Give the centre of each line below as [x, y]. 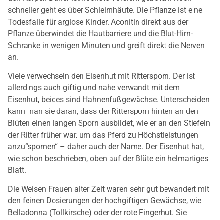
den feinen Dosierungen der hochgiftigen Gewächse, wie [105, 201]
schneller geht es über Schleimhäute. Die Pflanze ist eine [105, 10]
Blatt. [17, 170]
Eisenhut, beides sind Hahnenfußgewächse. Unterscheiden [109, 100]
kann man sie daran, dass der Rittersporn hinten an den [103, 111]
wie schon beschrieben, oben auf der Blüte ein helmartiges [108, 159]
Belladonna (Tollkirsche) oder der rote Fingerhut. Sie [97, 213]
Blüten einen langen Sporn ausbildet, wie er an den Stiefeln [109, 123]
